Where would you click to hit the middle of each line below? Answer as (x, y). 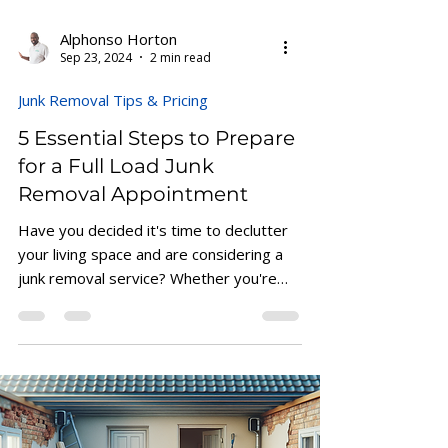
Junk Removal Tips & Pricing (113, 153)
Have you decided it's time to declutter (153, 283)
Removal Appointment (133, 247)
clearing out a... (68, 355)
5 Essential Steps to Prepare (156, 191)
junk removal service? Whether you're (147, 331)
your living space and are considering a (150, 307)
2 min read (180, 111)
